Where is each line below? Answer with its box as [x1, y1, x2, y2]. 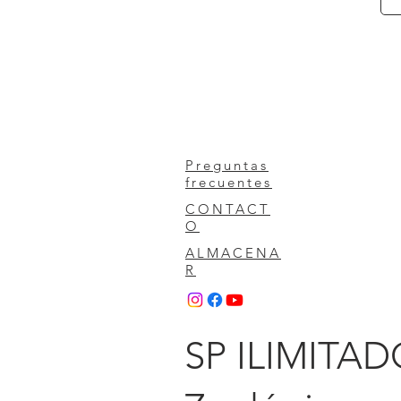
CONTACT [185, 200, 270, 218]
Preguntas [185, 157, 269, 174]
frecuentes [185, 174, 272, 191]
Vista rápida [287, 14, 354, 31]
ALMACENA [185, 244, 281, 261]
